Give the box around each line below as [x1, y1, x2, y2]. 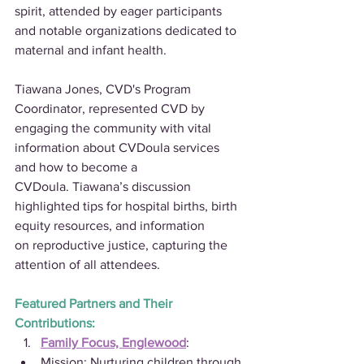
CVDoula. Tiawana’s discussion [15, 180, 194, 193]
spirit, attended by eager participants [15, 4, 225, 18]
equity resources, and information [15, 219, 208, 232]
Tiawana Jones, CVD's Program [15, 82, 194, 96]
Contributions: [15, 316, 95, 330]
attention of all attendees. [15, 258, 160, 271]
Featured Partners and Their [15, 297, 175, 310]
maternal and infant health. [15, 43, 167, 57]
